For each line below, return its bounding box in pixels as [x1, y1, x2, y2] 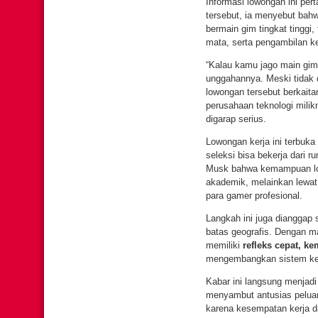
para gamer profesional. [206, 190, 302, 201]
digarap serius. [206, 114, 266, 124]
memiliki [206, 240, 243, 251]
